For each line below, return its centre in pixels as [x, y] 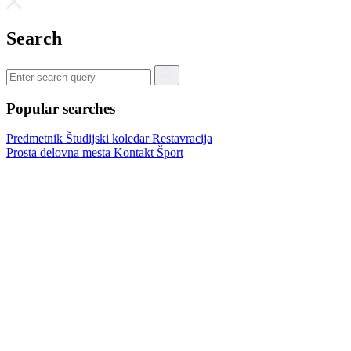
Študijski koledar [109, 139]
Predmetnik [36, 139]
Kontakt [135, 153]
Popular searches [61, 108]
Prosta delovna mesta [60, 153]
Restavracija [182, 139]
